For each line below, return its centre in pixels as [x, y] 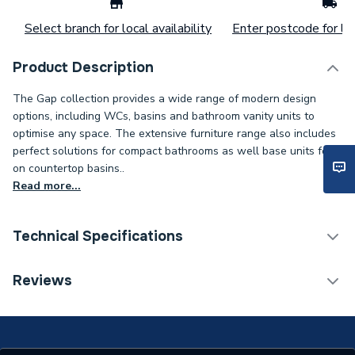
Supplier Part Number [86, 311]
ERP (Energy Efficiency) [91, 276]
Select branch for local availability [118, 29]
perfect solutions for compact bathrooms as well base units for [172, 151]
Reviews [42, 281]
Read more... [47, 186]
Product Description [83, 67]
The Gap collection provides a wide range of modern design [164, 99]
